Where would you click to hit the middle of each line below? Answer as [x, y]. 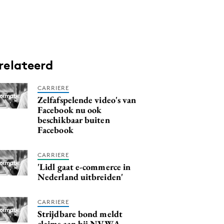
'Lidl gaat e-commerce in [84, 167]
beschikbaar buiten [74, 120]
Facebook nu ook [70, 110]
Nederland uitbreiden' [80, 177]
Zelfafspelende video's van [87, 100]
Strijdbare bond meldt [80, 214]
